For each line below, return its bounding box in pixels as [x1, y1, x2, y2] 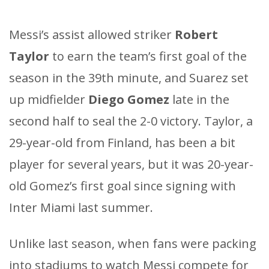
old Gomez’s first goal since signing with [9, 177, 236, 194]
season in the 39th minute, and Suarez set [9, 69, 249, 86]
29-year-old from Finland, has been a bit [9, 134, 235, 151]
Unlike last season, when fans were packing [9, 235, 256, 252]
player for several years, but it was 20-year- [9, 156, 253, 172]
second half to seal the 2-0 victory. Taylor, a [9, 112, 253, 129]
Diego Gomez [88, 91, 169, 107]
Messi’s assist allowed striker [9, 26, 175, 43]
